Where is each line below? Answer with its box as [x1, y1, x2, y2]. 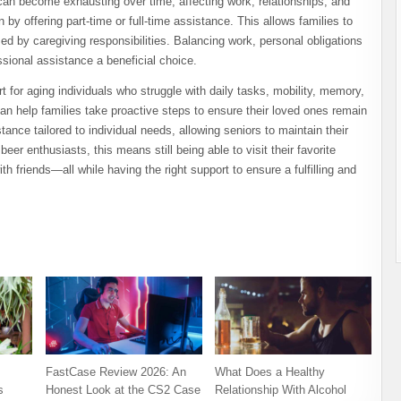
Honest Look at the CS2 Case [45, 383, 200, 397]
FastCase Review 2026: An [45, 365, 186, 380]
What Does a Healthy [215, 365, 326, 380]
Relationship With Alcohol [215, 383, 347, 397]
